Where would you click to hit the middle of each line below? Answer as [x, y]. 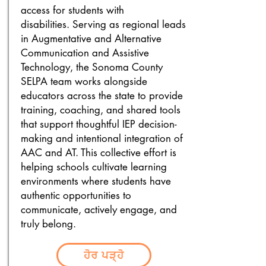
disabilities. [47, 24]
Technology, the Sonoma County [92, 67]
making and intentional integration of [102, 138]
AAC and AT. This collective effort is [99, 153]
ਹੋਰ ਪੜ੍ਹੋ [104, 255]
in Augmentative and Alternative [91, 39]
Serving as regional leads [129, 24]
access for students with [72, 10]
